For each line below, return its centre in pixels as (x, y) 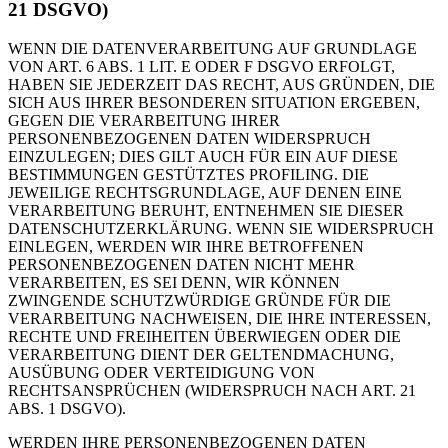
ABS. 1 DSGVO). (67, 408)
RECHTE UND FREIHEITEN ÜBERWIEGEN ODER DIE (204, 336)
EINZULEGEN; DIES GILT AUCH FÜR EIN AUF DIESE (203, 156)
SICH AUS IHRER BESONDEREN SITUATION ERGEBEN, (214, 102)
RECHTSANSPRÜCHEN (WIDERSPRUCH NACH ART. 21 (212, 390)
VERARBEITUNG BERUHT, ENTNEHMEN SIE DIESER (206, 210)
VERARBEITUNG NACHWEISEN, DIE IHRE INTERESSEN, (219, 318)
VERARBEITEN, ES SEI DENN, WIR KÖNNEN (174, 282)
